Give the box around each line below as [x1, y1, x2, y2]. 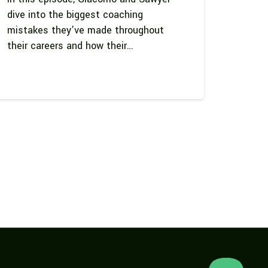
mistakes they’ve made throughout [7, 23, 165, 37]
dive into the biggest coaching [7, 7, 144, 22]
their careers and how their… [7, 38, 134, 53]
